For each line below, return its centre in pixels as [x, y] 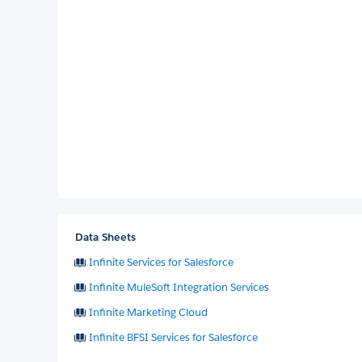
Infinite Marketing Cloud [148, 312]
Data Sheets [105, 237]
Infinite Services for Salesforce [161, 262]
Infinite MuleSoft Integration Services [179, 287]
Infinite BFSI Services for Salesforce [173, 337]
